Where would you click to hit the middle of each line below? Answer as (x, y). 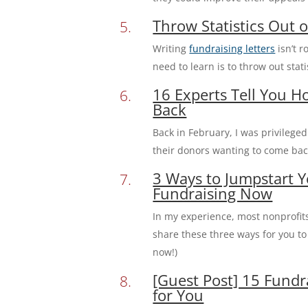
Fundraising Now (213, 193)
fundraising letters (232, 48)
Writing (171, 48)
